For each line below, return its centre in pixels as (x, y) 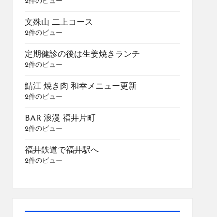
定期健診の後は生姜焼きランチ (82, 54)
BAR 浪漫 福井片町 (60, 118)
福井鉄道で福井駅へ (62, 150)
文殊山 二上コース (59, 23)
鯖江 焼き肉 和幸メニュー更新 (80, 86)
